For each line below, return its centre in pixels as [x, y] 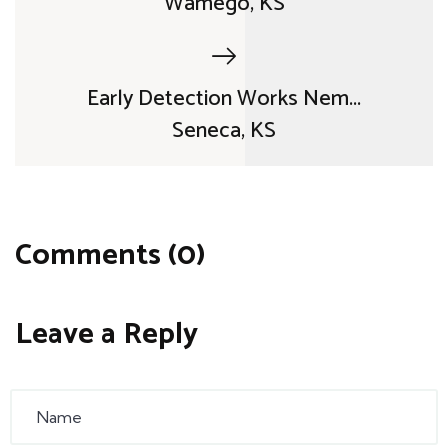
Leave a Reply [106, 335]
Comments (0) [110, 256]
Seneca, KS [224, 131]
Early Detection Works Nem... [224, 99]
